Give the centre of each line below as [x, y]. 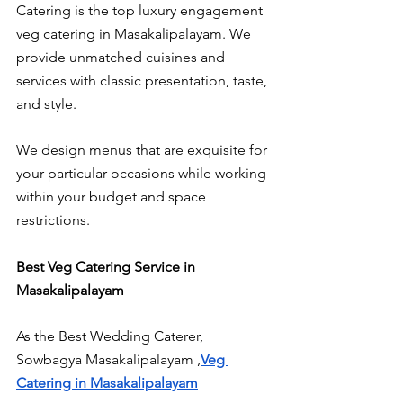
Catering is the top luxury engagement [141, 11]
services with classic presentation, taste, [143, 81]
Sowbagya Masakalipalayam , [108, 360]
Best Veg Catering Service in [107, 266]
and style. [46, 104]
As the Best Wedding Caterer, [112, 336]
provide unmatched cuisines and [122, 58]
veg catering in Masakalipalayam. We [135, 34]
